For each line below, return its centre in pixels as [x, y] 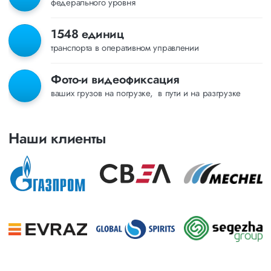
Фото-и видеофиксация [115, 80]
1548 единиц [87, 34]
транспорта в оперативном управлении [125, 48]
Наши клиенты [57, 138]
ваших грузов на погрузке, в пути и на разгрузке [146, 93]
